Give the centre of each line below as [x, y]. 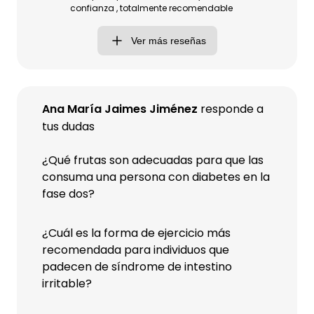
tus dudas [68, 127]
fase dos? [68, 194]
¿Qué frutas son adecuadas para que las [153, 160]
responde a [231, 109]
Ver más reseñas [168, 41]
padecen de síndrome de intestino [137, 267]
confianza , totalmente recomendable [151, 8]
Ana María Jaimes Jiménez [120, 109]
